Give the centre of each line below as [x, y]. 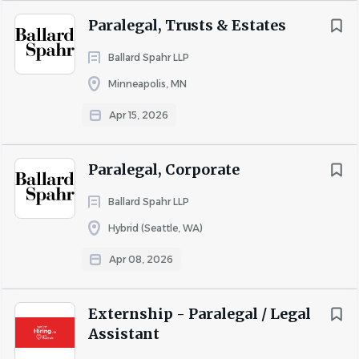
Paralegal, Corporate [164, 169]
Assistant [124, 334]
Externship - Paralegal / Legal [200, 314]
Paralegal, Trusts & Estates [187, 25]
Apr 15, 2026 [139, 115]
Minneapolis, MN [147, 84]
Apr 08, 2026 [141, 259]
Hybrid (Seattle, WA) [155, 228]
